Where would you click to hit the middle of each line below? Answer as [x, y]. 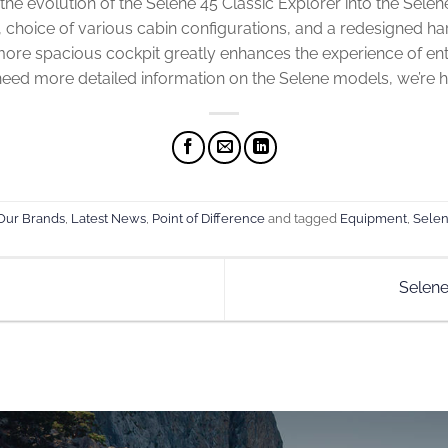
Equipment [374, 218]
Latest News [109, 218]
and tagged [303, 218]
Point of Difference [209, 218]
